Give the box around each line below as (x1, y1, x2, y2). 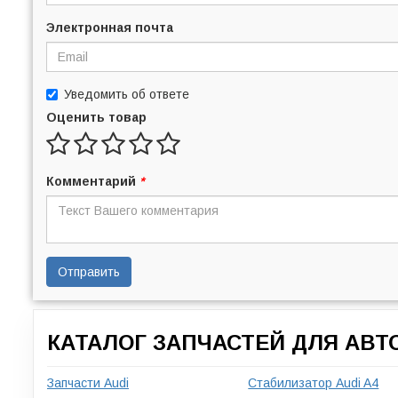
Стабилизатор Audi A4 (248, 375, 379, 390)
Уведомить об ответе (64, 86, 189, 101)
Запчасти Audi (47, 375, 129, 390)
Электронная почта (46, 20, 173, 35)
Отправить (58, 264, 120, 279)
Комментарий (46, 173, 139, 188)
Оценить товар (46, 109, 147, 124)
